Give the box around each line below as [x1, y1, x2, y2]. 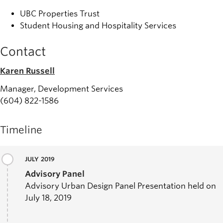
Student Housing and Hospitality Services [20, 20, 176, 30]
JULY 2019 [25, 155, 55, 163]
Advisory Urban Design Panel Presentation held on [25, 181, 216, 191]
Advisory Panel [25, 169, 85, 179]
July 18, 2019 [25, 193, 72, 203]
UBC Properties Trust [20, 8, 100, 18]
